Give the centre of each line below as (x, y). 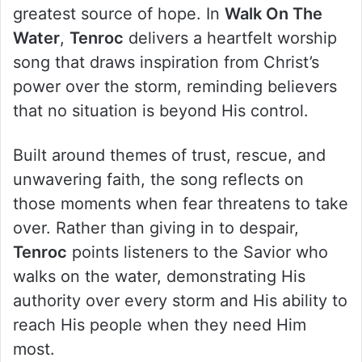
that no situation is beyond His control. (161, 110)
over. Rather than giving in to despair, (156, 227)
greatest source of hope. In (119, 13)
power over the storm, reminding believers (175, 86)
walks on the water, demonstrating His (159, 276)
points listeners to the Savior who (198, 252)
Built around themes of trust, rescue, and (169, 155)
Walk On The (274, 13)
